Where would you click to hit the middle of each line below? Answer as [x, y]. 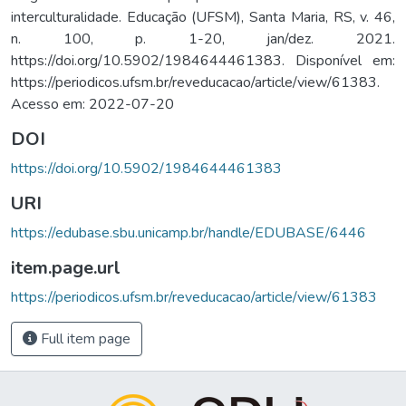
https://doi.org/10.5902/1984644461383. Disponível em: [203, 60]
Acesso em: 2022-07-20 [92, 104]
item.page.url [66, 267]
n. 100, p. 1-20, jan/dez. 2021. [203, 39]
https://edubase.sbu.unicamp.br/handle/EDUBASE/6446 [188, 232]
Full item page [84, 338]
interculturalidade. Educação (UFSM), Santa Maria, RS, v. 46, [203, 17]
